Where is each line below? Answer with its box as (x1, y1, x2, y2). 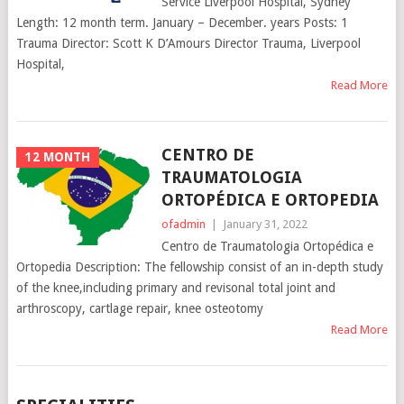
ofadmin (161, 216, 206, 231)
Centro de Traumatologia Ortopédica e (161, 238, 373, 253)
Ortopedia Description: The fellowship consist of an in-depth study (15, 259, 383, 274)
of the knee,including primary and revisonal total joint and (15, 280, 335, 295)
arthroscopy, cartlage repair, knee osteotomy (15, 300, 263, 316)
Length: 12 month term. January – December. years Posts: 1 (15, 14, 348, 30)
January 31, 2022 (222, 216, 308, 231)
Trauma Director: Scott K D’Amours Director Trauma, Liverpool (15, 35, 361, 50)
